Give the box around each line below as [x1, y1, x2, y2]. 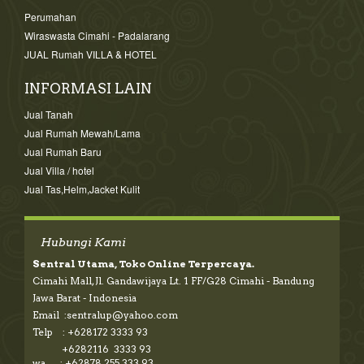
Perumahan [24, 9, 76, 24]
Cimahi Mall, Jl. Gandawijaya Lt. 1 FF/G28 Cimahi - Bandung [32, 274, 314, 287]
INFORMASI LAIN [24, 80, 152, 97]
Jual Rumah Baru [24, 144, 102, 158]
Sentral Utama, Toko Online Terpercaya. [32, 257, 254, 270]
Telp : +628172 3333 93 [32, 325, 148, 338]
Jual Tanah [24, 106, 73, 121]
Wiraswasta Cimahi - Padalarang [24, 28, 170, 42]
